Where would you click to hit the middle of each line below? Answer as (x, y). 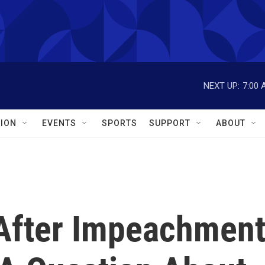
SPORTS (119, 123)
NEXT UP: (222, 85)
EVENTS (59, 123)
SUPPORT (170, 123)
